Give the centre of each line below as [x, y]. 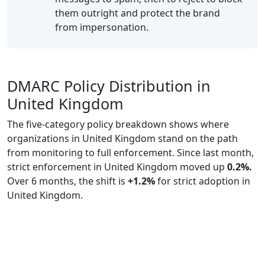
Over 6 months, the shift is [67, 181]
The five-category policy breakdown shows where [118, 124]
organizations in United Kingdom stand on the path [122, 138]
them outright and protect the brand [138, 13]
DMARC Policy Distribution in [109, 86]
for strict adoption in [203, 181]
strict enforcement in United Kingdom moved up [117, 167]
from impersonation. [102, 27]
